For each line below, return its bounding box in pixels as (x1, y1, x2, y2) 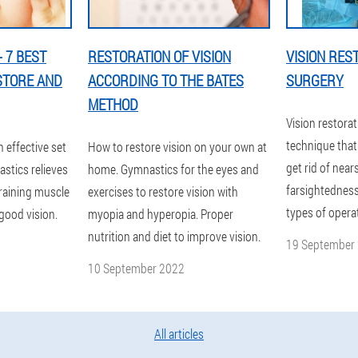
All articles (154, 325, 204, 342)
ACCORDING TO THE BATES (88, 70, 244, 90)
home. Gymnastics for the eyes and (88, 161, 259, 177)
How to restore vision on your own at (88, 138, 267, 155)
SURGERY (286, 70, 344, 90)
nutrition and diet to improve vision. (88, 228, 261, 245)
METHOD (88, 94, 138, 114)
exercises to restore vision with (88, 183, 238, 200)
